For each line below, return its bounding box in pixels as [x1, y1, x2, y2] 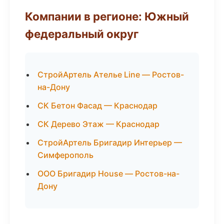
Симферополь [37, 150, 93, 160]
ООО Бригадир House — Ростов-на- [37, 168, 179, 178]
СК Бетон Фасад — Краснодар [37, 100, 157, 110]
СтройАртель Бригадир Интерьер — [37, 137, 182, 147]
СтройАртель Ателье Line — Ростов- [37, 69, 184, 79]
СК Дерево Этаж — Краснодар [37, 119, 159, 129]
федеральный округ [25, 27, 138, 40]
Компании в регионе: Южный [25, 9, 189, 23]
